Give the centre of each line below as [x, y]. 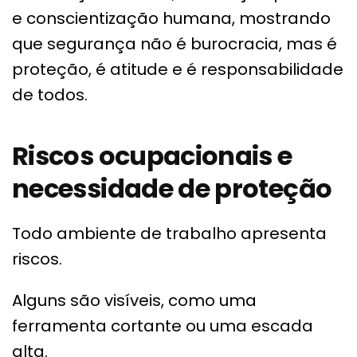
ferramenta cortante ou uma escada [163, 326]
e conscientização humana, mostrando [171, 18]
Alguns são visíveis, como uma [134, 300]
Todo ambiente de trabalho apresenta [169, 233]
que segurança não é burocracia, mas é [175, 43]
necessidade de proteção [172, 188]
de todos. [50, 94]
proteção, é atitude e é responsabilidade [178, 69]
